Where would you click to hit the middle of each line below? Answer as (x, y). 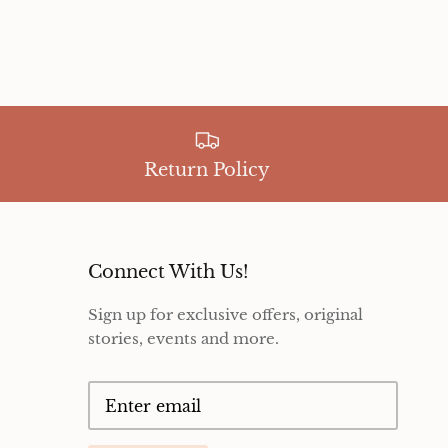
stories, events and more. (183, 339)
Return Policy (207, 170)
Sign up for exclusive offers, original (225, 315)
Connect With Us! (168, 272)
